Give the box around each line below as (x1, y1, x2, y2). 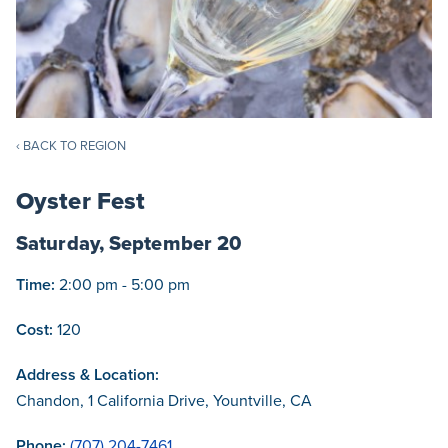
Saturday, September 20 (16, 227, 242, 258)
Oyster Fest (16, 182, 146, 219)
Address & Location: (16, 362, 159, 386)
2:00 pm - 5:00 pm (55, 272, 190, 296)
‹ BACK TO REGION (16, 136, 126, 155)
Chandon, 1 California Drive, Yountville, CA (16, 388, 312, 412)
